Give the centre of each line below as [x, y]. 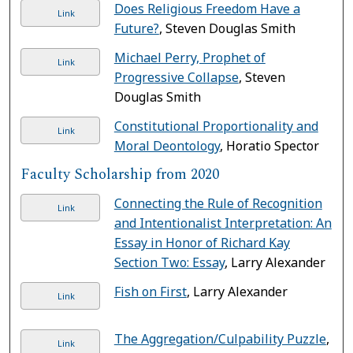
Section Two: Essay [169, 262]
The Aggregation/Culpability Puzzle [220, 338]
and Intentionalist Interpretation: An [223, 223]
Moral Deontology [167, 145]
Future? [136, 28]
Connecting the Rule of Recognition [218, 203]
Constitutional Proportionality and [216, 126]
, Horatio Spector [269, 145]
